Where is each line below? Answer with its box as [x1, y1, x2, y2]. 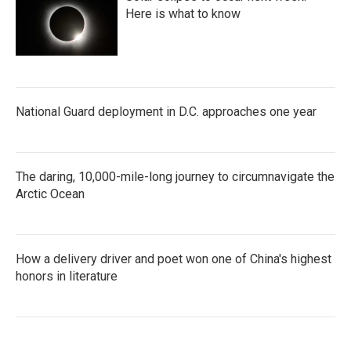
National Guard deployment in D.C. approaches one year [16, 104, 317, 119]
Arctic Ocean [16, 186, 85, 201]
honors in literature [16, 269, 118, 284]
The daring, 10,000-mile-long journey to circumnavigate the [16, 169, 335, 184]
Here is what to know [125, 6, 241, 21]
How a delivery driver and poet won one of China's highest [16, 251, 331, 266]
